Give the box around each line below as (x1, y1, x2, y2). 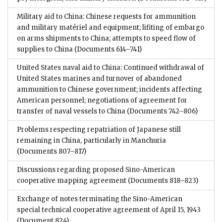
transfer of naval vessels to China (17, 107, 125, 115)
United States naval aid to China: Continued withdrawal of (17, 63, 204, 72)
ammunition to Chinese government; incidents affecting (17, 85, 202, 94)
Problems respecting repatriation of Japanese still (17, 125, 181, 134)
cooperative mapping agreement (17, 176, 128, 185)
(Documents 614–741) (73, 45, 142, 54)
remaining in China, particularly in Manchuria (17, 136, 166, 145)
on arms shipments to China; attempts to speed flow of (17, 34, 196, 43)
